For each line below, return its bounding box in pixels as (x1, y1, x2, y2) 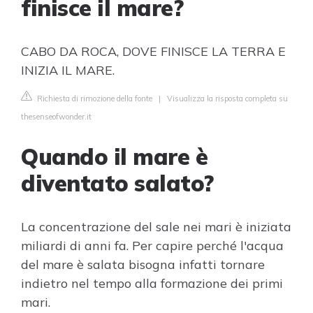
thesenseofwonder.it (21, 112, 92, 122)
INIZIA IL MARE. (21, 62, 115, 78)
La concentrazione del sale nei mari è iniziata (21, 219, 291, 235)
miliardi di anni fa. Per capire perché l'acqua (21, 238, 284, 254)
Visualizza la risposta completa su (167, 94, 288, 103)
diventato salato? (21, 169, 214, 197)
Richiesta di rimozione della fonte (35, 94, 152, 103)
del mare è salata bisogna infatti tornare (21, 256, 265, 272)
